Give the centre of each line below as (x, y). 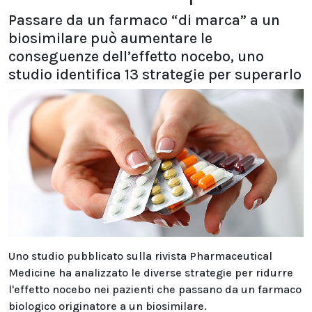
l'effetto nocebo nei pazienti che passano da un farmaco (155, 289)
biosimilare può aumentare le (110, 38)
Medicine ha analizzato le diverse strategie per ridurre (151, 273)
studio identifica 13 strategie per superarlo (155, 74)
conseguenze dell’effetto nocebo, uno (136, 56)
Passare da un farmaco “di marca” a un (144, 20)
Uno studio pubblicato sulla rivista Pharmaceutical (140, 256)
